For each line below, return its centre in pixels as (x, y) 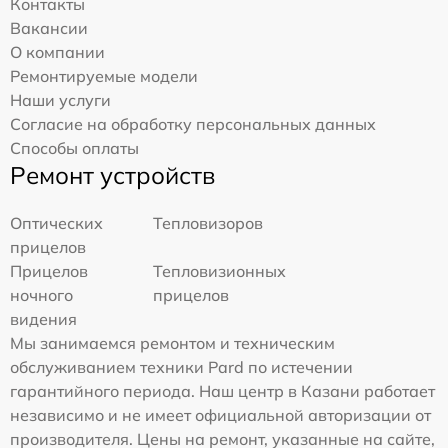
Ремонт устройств (112, 175)
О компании (57, 52)
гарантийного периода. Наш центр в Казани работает (222, 391)
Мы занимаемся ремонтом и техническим (172, 343)
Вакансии (49, 28)
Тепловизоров (208, 223)
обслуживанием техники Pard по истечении (181, 367)
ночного (41, 295)
